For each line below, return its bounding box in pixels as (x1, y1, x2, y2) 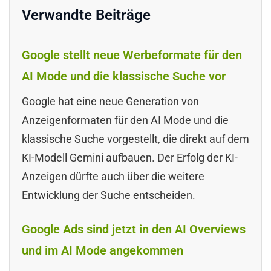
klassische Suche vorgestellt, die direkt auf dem (22, 132, 249, 145)
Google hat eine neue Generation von (22, 94, 199, 108)
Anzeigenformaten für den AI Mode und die (22, 113, 229, 126)
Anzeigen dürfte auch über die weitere (22, 169, 204, 183)
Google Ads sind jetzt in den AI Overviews (22, 221, 246, 237)
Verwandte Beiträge (22, 6, 151, 24)
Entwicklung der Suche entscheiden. (22, 188, 195, 201)
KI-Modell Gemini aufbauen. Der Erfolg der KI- (22, 151, 238, 164)
